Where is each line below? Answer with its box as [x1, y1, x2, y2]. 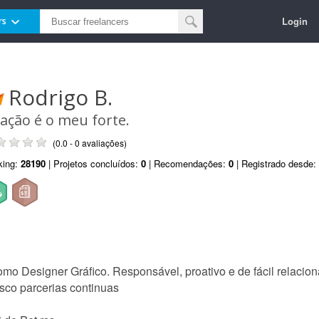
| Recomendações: [146, 157, 229, 170]
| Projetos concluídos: [46, 157, 141, 170]
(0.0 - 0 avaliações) [53, 137, 127, 149]
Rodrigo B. [9, 83, 113, 112]
